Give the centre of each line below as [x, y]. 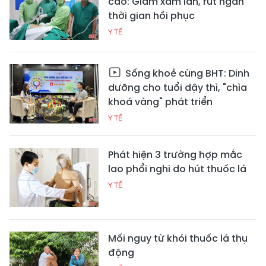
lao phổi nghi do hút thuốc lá [177, 169]
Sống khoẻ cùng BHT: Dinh [186, 73]
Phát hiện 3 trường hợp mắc [175, 154]
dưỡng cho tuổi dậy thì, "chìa [178, 87]
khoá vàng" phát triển [160, 102]
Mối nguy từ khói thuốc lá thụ [178, 238]
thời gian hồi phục [151, 15]
